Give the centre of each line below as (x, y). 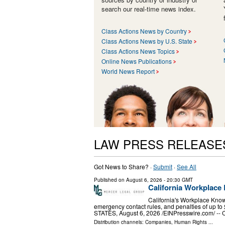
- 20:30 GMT (178, 180)
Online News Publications (137, 61)
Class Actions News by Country (144, 31)
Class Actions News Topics (138, 51)
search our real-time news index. (149, 9)
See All (187, 166)
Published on (110, 180)
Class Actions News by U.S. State (147, 41)
